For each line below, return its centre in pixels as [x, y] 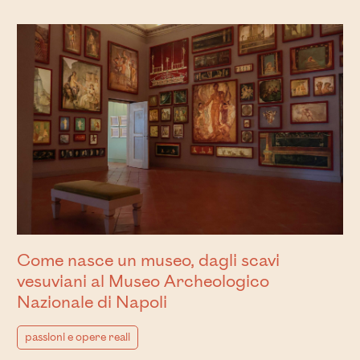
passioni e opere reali [77, 337]
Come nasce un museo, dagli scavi [148, 260]
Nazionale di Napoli [92, 302]
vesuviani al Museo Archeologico [143, 281]
